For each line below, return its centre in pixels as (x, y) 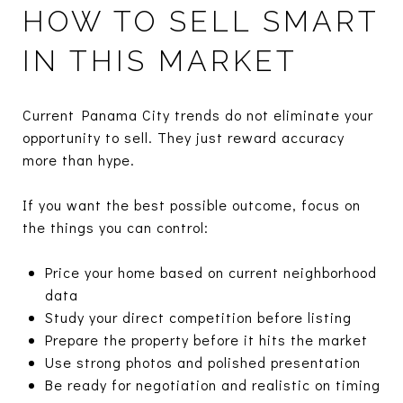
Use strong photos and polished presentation (202, 362)
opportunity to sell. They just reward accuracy (184, 137)
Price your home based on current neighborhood (210, 272)
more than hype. (79, 159)
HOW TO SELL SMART (201, 21)
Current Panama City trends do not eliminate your (198, 114)
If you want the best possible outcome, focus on (192, 204)
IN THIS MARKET (160, 60)
